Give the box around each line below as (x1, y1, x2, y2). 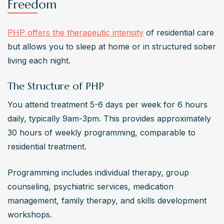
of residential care (143, 27, 214, 37)
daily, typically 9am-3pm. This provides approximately (7, 113, 211, 123)
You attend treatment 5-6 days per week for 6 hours (7, 99, 207, 109)
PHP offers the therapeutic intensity (7, 27, 143, 37)
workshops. (7, 209, 52, 219)
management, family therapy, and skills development (7, 195, 206, 205)
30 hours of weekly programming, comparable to (7, 127, 195, 137)
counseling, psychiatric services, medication (7, 181, 173, 191)
